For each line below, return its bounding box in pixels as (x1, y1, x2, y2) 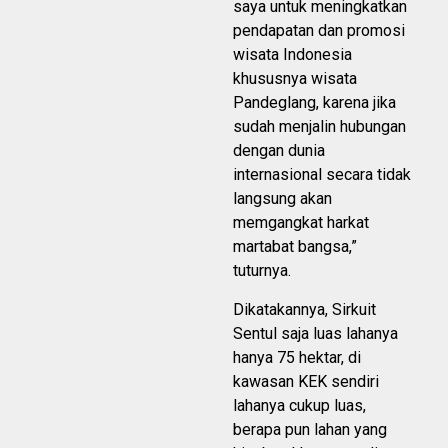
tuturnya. (233, 260, 291, 280)
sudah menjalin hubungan (233, 116, 406, 136)
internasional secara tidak (233, 164, 411, 184)
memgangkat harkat (233, 212, 369, 232)
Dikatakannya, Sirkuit (233, 299, 376, 319)
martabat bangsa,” (233, 236, 357, 256)
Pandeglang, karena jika (233, 92, 396, 112)
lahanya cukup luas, (233, 395, 366, 415)
